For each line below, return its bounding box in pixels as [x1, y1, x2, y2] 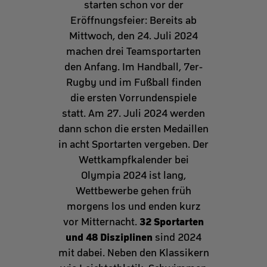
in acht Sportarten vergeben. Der [58, 138, 209, 151]
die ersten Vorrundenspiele [70, 92, 197, 104]
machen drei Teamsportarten [66, 45, 201, 58]
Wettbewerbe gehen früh [76, 185, 191, 197]
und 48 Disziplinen [66, 231, 153, 244]
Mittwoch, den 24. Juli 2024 [69, 30, 198, 42]
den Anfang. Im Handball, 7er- [64, 61, 203, 73]
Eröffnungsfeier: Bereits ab [70, 14, 197, 27]
